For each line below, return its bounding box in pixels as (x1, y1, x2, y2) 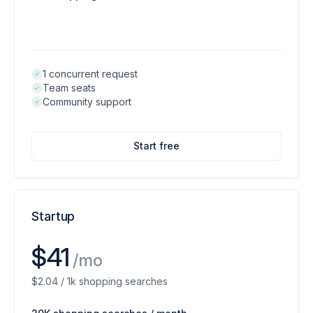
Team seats (43, 82, 96, 94)
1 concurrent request (43, 68, 138, 80)
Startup (31, 209, 75, 224)
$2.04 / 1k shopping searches (31, 275, 168, 287)
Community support (43, 96, 131, 108)
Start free (133, 140, 180, 152)
